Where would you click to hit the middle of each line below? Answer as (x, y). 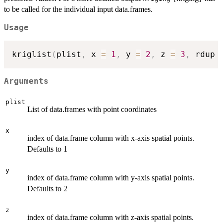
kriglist (32, 55)
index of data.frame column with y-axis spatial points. (111, 177)
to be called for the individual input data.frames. (78, 9)
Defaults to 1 (47, 149)
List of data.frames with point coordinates (92, 109)
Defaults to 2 (47, 188)
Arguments (26, 81)
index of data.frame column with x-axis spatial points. (111, 138)
